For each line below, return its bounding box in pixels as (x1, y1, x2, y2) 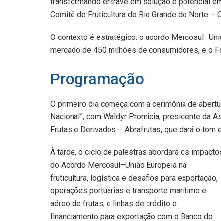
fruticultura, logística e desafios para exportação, (50, 173, 218, 183)
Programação (50, 70, 144, 89)
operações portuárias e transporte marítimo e (50, 186, 206, 196)
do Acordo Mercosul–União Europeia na (50, 160, 186, 170)
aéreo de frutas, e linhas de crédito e (50, 199, 177, 209)
